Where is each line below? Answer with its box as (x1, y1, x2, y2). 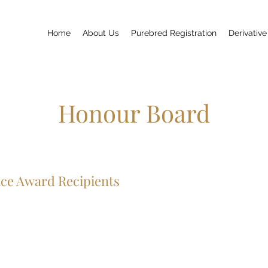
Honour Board (58, 97, 210, 129)
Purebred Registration (131, 28, 217, 38)
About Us (83, 28, 119, 38)
